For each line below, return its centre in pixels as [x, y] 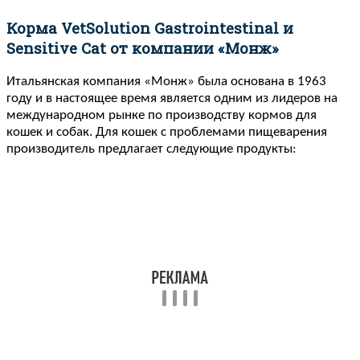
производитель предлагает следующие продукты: [151, 149]
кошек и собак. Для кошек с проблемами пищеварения [167, 132]
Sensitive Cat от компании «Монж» [143, 47]
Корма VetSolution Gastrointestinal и [150, 27]
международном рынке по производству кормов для [162, 115]
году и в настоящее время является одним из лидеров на [172, 98]
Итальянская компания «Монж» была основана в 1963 [166, 81]
